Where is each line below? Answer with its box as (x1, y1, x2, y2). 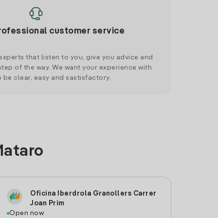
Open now (9, 210, 44, 217)
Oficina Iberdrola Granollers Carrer (30, 190, 157, 197)
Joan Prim (30, 200, 65, 207)
